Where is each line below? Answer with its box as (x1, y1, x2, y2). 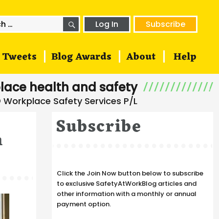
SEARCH (75, 16, 111, 24)
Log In (95, 19, 118, 30)
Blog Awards (51, 48, 111, 66)
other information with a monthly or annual (57, 189, 197, 198)
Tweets (2, 48, 37, 66)
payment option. (57, 199, 111, 209)
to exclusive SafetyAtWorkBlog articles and (57, 179, 197, 188)
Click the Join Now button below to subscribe (57, 169, 203, 178)
